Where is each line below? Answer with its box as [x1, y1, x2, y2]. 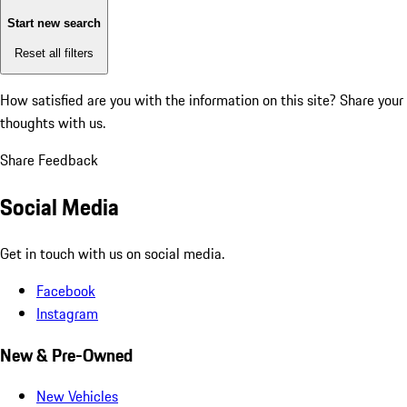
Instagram [36, 302, 98, 324]
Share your [340, 89, 403, 112]
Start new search [7, 16, 101, 31]
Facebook [36, 279, 95, 302]
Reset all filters [15, 45, 94, 60]
